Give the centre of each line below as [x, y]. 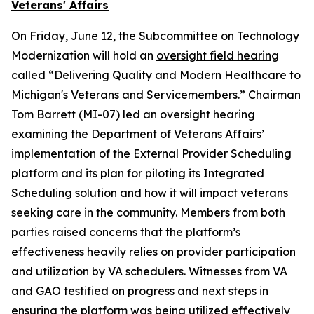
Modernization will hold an [84, 55]
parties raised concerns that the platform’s [126, 232]
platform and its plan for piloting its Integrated [138, 173]
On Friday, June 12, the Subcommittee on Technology [155, 36]
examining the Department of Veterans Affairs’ [138, 134]
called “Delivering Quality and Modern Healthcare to [156, 75]
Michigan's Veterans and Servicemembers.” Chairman [156, 95]
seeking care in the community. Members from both [148, 212]
